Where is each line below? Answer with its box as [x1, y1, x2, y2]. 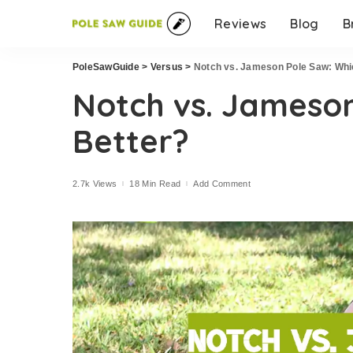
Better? [72, 121, 189, 161]
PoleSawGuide [72, 61, 139, 72]
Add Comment [193, 178, 251, 188]
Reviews [214, 16, 267, 32]
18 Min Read [129, 178, 181, 188]
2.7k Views [72, 178, 117, 188]
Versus [150, 61, 184, 72]
